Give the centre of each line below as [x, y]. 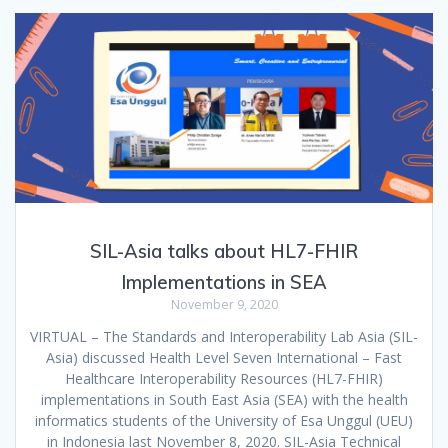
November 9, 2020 [224, 305]
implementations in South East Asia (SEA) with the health [224, 400]
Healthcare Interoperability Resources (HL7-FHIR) [224, 379]
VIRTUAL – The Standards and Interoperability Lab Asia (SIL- [224, 337]
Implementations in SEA [224, 283]
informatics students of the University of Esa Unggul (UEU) [224, 421]
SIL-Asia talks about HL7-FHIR [224, 252]
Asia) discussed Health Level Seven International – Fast [224, 358]
